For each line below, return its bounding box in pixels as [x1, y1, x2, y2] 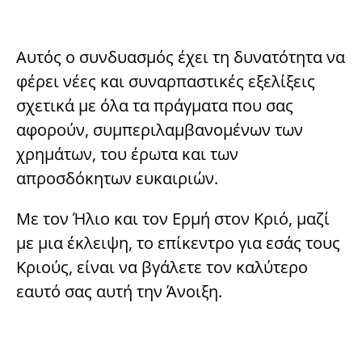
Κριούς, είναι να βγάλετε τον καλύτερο [16, 256, 308, 279]
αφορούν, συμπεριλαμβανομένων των [16, 119, 303, 141]
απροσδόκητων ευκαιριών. [16, 167, 218, 190]
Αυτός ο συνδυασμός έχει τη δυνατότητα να [16, 46, 345, 69]
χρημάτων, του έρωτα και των [16, 143, 238, 166]
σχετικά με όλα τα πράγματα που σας [16, 95, 293, 117]
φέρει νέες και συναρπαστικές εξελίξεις [16, 70, 315, 93]
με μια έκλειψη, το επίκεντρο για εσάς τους [16, 232, 340, 255]
